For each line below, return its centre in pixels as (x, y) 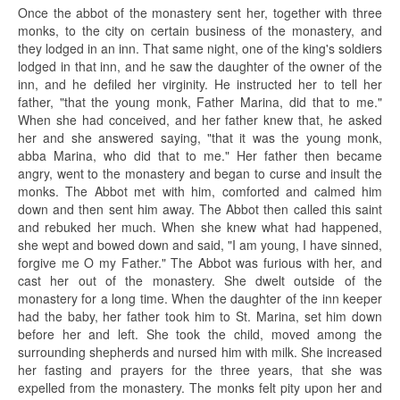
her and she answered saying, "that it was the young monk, (200, 138)
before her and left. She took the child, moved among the (200, 334)
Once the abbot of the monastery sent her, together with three (200, 13)
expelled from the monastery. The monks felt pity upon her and (200, 388)
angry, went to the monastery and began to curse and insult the (200, 174)
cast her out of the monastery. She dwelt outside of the (200, 281)
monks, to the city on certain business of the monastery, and (200, 31)
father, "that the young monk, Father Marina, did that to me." (200, 102)
